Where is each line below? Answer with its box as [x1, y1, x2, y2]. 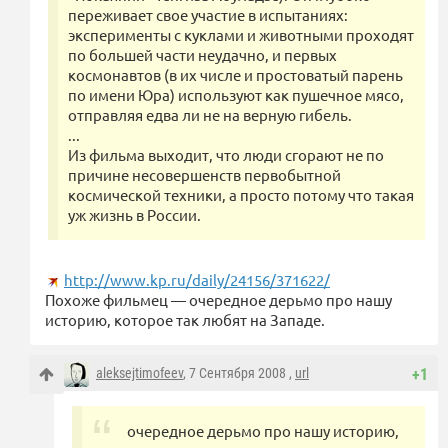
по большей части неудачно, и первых [68, 45, 337, 65]
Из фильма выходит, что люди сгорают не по [68, 145, 384, 165]
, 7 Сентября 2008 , [183, 365, 295, 382]
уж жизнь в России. [68, 205, 201, 225]
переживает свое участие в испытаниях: [68, 5, 348, 25]
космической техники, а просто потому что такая [68, 185, 414, 205]
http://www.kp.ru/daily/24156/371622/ [64, 270, 330, 290]
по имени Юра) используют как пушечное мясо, [68, 85, 404, 105]
